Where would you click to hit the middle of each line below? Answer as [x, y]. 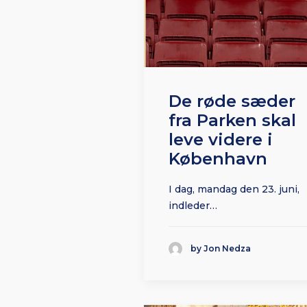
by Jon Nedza [221, 249]
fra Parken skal [232, 121]
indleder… [193, 206]
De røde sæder [232, 101]
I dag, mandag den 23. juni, [234, 189]
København [218, 159]
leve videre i [221, 140]
